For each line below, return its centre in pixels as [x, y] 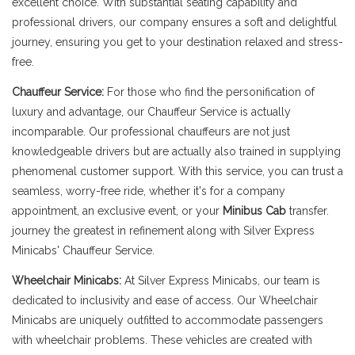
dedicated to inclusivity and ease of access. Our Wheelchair [165, 300]
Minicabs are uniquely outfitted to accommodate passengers [168, 320]
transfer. [309, 211]
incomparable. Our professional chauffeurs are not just [151, 132]
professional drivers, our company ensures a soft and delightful [174, 22]
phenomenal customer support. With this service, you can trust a [177, 171]
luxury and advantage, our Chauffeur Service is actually [151, 112]
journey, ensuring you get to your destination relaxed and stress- [177, 42]
